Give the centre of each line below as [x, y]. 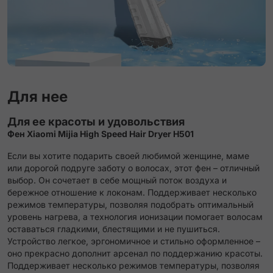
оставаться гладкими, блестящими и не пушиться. [114, 229]
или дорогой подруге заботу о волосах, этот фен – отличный [133, 168]
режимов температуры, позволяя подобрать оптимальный [130, 205]
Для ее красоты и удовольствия [96, 122]
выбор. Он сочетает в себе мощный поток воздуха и [117, 180]
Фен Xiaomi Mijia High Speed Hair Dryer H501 [101, 134]
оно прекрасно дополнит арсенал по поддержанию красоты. [135, 253]
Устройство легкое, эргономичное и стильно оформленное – [134, 241]
